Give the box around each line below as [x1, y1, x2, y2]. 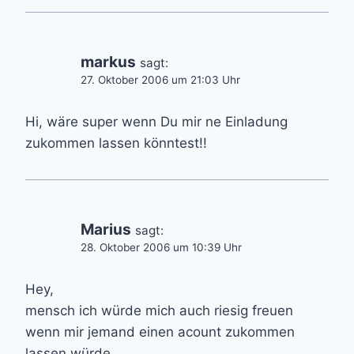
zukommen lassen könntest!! [25, 135, 207, 152]
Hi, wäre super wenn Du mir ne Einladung [25, 114, 288, 130]
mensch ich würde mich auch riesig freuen [25, 303, 293, 319]
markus [81, 53, 136, 72]
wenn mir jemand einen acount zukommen [25, 324, 295, 341]
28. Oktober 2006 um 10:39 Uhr [81, 241, 242, 254]
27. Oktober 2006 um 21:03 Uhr [81, 73, 240, 87]
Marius [81, 220, 131, 239]
